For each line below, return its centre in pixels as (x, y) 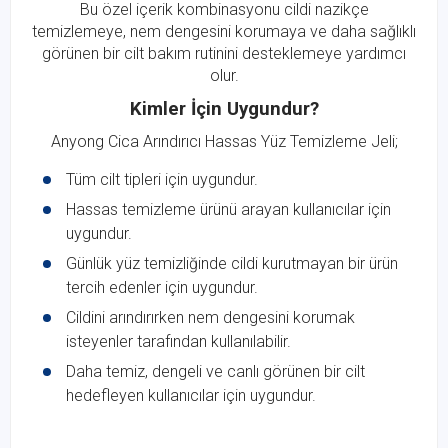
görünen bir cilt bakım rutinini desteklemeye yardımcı (224, 54)
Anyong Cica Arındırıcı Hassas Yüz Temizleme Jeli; (224, 142)
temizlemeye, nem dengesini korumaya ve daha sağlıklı (224, 32)
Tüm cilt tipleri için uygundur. (162, 180)
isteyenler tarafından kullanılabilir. (178, 342)
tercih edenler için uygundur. (162, 288)
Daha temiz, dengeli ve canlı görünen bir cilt (215, 372)
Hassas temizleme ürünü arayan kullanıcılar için (228, 210)
